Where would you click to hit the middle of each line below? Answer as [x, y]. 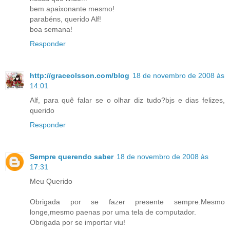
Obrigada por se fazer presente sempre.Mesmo [127, 202]
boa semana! [51, 29]
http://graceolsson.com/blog [80, 75]
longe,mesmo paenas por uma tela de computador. [113, 212]
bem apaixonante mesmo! [72, 8]
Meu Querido [51, 181]
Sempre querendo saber [72, 156]
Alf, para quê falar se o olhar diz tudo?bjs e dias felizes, [127, 100]
